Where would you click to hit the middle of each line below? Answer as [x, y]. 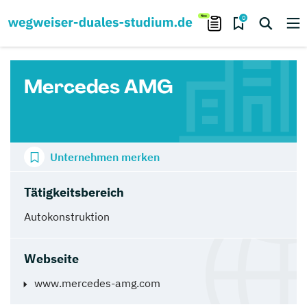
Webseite [51, 258]
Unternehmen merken [105, 157]
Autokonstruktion [67, 216]
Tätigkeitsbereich [74, 192]
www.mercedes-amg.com [97, 283]
